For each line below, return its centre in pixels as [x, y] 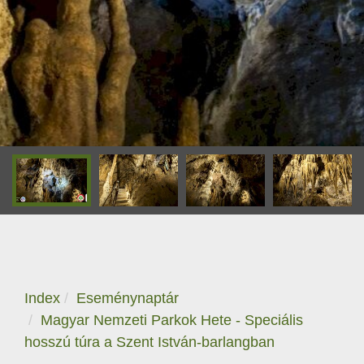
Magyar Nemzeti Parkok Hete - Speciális [172, 320]
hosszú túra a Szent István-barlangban [149, 342]
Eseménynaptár [128, 298]
